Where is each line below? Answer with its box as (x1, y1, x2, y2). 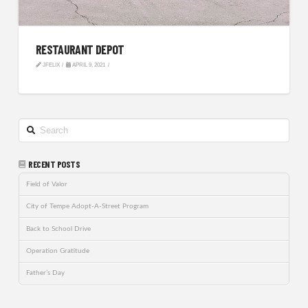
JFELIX (41, 62, 60, 69)
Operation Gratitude (26, 247, 90, 254)
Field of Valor (26, 180, 68, 188)
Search (17, 119, 38, 126)
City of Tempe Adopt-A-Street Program (26, 203, 149, 210)
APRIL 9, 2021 (71, 62, 106, 69)
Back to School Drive (26, 225, 91, 232)
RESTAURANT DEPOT (35, 42, 124, 58)
